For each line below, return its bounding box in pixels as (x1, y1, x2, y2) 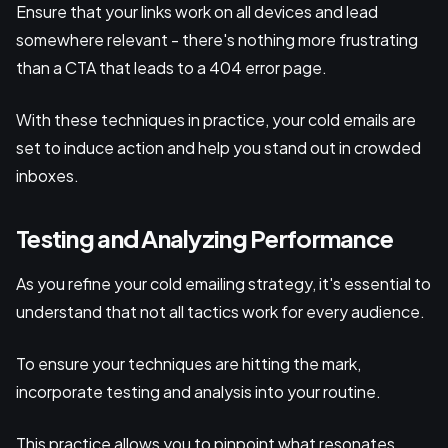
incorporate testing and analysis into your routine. (16, 380, 384, 402)
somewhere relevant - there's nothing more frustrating (16, 28, 418, 50)
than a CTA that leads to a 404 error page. (16, 56, 330, 78)
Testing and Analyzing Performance (16, 222, 394, 253)
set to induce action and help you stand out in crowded (16, 136, 421, 158)
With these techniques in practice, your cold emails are (16, 108, 416, 130)
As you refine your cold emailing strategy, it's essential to (16, 272, 431, 294)
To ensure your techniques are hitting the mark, (16, 352, 361, 374)
